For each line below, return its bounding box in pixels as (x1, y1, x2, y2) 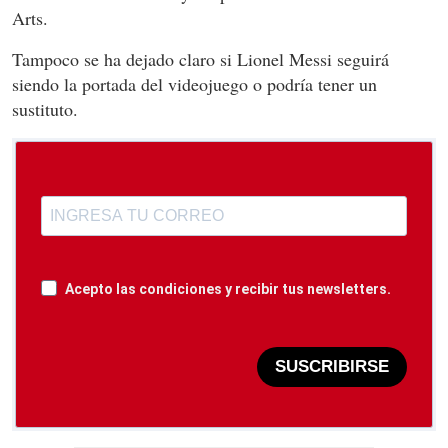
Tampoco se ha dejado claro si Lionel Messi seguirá (12, 46, 389, 71)
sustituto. (12, 96, 78, 121)
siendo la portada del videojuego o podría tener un (12, 71, 377, 96)
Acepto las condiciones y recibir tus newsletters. (65, 280, 391, 297)
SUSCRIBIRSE (275, 357, 389, 377)
